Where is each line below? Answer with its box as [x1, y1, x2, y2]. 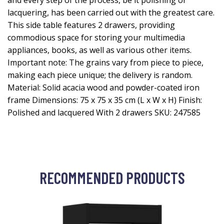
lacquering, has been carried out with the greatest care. [7, 7, 214, 18]
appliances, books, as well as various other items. [7, 44, 191, 55]
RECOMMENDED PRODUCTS [39, 168, 185, 187]
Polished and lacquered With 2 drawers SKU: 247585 [7, 107, 200, 118]
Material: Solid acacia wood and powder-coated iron [7, 82, 199, 93]
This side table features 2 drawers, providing [7, 19, 175, 30]
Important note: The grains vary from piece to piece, [7, 57, 203, 68]
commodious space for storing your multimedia [7, 32, 185, 43]
